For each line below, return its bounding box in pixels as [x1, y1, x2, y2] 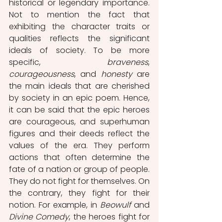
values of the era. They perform [9, 140, 150, 152]
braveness [107, 56, 148, 68]
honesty [101, 68, 132, 80]
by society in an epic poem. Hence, [9, 92, 150, 104]
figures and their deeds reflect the [9, 128, 150, 140]
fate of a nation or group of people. [9, 164, 150, 175]
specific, [9, 56, 107, 68]
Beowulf [100, 199, 131, 211]
